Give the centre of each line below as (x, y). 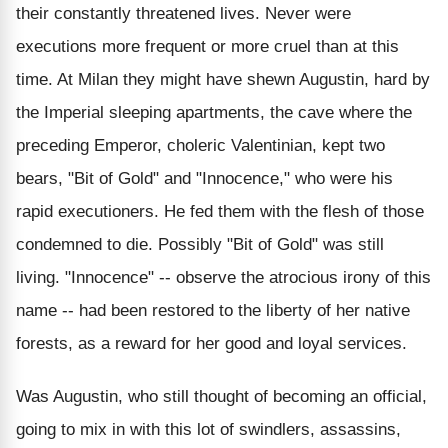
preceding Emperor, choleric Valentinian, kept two (200, 145)
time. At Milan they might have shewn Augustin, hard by (223, 79)
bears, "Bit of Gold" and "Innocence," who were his (204, 178)
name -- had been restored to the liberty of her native (213, 310)
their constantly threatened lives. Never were (183, 13)
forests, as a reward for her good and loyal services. (211, 343)
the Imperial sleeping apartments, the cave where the (214, 112)
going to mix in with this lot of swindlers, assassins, (208, 429)
